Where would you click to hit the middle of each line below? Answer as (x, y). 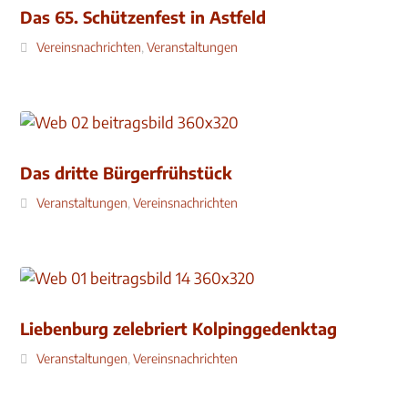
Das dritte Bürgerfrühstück (127, 173)
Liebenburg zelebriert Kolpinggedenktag (179, 328)
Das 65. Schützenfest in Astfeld (143, 17)
